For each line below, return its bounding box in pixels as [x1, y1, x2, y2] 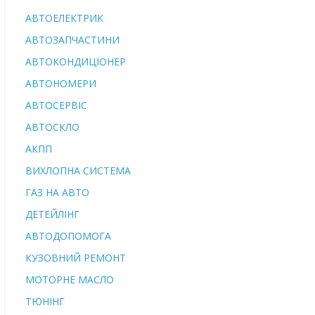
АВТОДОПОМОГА [25, 229, 111, 243]
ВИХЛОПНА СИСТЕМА [25, 164, 131, 177]
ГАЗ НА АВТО [25, 186, 89, 199]
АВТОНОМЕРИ [25, 77, 96, 90]
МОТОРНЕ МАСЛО [25, 273, 114, 286]
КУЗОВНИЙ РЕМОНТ [25, 251, 126, 264]
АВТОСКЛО [25, 120, 79, 134]
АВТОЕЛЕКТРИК [25, 11, 103, 25]
